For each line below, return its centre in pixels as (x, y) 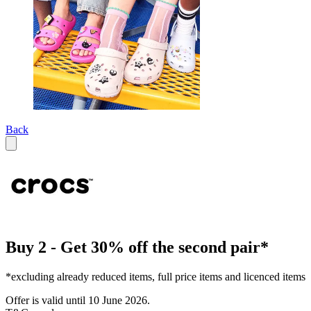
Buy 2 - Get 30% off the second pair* (137, 247)
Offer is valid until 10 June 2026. (78, 301)
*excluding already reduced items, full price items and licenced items (155, 277)
